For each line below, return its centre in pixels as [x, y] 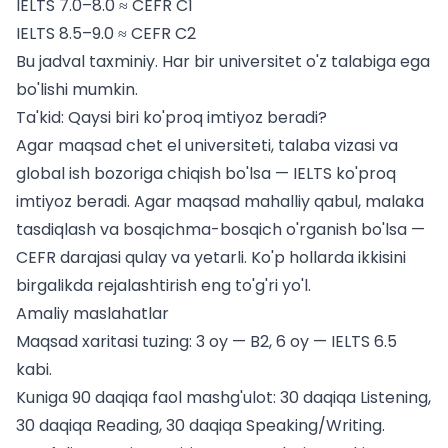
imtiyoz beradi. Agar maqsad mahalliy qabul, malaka [220, 202]
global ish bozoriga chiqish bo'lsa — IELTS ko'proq [206, 174]
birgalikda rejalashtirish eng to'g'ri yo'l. [163, 286]
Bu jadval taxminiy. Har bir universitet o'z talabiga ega [223, 62]
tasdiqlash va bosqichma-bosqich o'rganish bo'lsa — [220, 230]
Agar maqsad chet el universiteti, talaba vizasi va [207, 146]
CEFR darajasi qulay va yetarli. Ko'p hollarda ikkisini [211, 258]
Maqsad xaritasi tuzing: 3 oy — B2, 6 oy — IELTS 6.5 [206, 342]
